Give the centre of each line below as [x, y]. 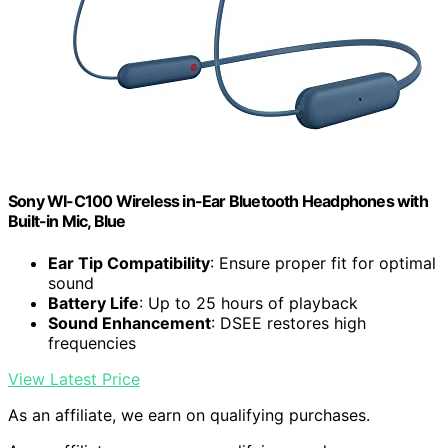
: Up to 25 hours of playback [248, 302]
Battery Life [93, 302]
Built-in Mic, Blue [67, 221]
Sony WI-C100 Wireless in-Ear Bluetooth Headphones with [218, 201]
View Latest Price [74, 378]
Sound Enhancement [129, 322]
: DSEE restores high [288, 322]
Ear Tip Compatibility [129, 262]
